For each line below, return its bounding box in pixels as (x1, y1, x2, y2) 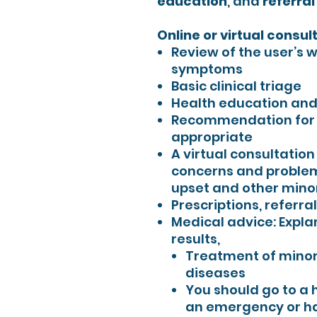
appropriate (171, 128, 253, 146)
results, (171, 230, 220, 248)
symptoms (171, 60, 243, 78)
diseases (185, 264, 246, 282)
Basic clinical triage (171, 77, 301, 95)
